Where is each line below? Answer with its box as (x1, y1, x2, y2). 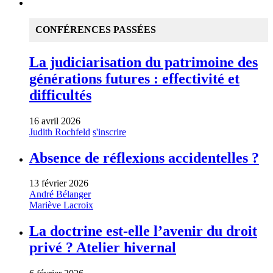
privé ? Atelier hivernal (29, 239, 176, 256)
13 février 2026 (29, 178, 88, 189)
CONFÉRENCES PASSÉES (35, 24, 156, 35)
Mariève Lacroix (29, 200, 93, 211)
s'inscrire (93, 126, 126, 137)
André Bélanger (29, 189, 91, 200)
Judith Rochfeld (29, 126, 90, 137)
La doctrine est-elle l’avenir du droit (29, 223, 257, 239)
